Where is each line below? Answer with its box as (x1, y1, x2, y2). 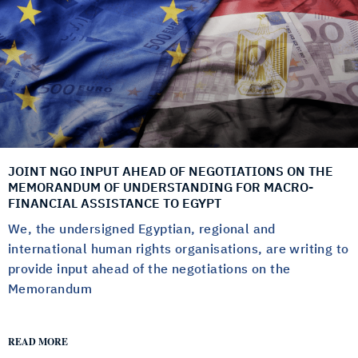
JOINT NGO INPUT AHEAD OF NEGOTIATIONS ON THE (8, 162, 333, 182)
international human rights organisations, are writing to (8, 240, 349, 260)
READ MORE (8, 335, 68, 349)
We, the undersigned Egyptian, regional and (8, 220, 276, 240)
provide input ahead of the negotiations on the (8, 260, 291, 280)
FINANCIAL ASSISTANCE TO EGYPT (8, 194, 221, 214)
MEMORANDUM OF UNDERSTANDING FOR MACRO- (8, 178, 313, 198)
